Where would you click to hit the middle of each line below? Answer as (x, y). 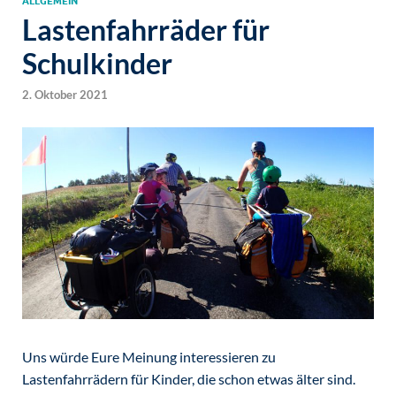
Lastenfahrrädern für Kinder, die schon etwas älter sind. (189, 378)
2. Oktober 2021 (65, 95)
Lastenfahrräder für (146, 30)
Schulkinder (97, 63)
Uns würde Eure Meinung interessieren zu (149, 356)
